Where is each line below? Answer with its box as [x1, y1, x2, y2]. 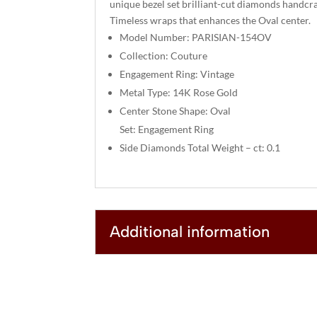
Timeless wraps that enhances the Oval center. [110, 13, 311, 26]
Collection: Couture [120, 49, 208, 62]
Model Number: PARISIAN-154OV [120, 30, 272, 43]
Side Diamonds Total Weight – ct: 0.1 [120, 141, 281, 154]
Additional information [110, 221, 270, 241]
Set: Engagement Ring [120, 122, 214, 135]
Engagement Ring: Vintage [120, 67, 235, 80]
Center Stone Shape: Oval [120, 104, 231, 117]
